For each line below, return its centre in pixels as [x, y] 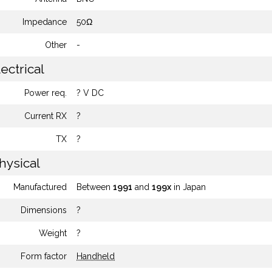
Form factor [44, 256]
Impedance [45, 22]
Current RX [46, 116]
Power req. [46, 93]
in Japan [189, 187]
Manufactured [40, 187]
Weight [53, 233]
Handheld [96, 256]
